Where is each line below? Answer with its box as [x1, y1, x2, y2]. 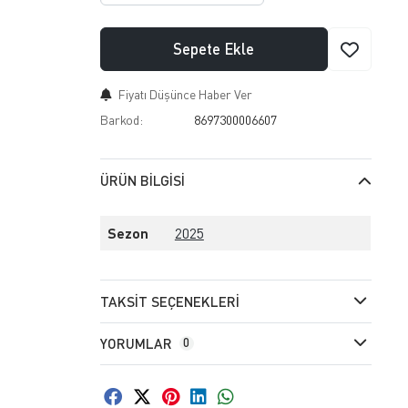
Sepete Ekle [173, 39, 255, 59]
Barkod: [99, 112, 143, 128]
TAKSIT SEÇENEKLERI [99, 292, 240, 310]
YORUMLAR [99, 335, 172, 352]
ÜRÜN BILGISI [99, 172, 185, 189]
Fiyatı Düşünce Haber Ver [117, 87, 252, 103]
